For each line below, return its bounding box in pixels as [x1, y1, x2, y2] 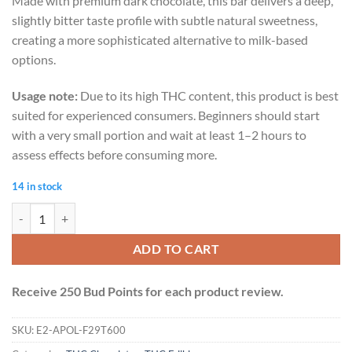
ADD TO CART [132, 242, 220, 257]
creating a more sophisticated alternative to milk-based [12, 31, 308, 47]
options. [12, 51, 56, 67]
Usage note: [12, 87, 78, 103]
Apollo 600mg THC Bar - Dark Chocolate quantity [11, 204, 252, 218]
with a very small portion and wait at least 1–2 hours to [12, 126, 306, 142]
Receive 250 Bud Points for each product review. [12, 284, 284, 299]
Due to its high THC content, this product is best [78, 87, 339, 103]
